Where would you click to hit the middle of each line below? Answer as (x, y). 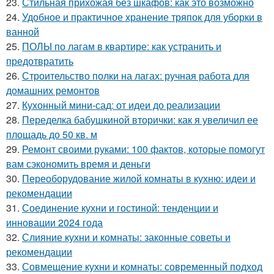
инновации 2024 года (54, 223)
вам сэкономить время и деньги (78, 164)
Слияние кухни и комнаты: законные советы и (126, 237)
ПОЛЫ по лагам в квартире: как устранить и (122, 46)
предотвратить (40, 61)
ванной (23, 32)
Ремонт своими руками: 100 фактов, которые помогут (143, 149)
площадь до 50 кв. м (52, 135)
